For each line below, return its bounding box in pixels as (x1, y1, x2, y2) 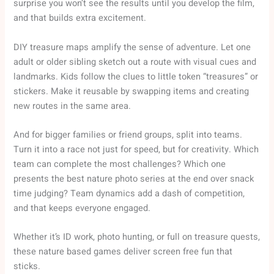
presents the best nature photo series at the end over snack (13, 172, 254, 186)
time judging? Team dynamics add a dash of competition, (13, 187, 245, 201)
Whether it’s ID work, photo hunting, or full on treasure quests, (13, 231, 261, 244)
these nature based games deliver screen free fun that (13, 245, 233, 259)
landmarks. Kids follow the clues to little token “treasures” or (13, 70, 259, 83)
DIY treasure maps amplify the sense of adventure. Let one (13, 40, 251, 54)
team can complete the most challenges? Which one (13, 158, 226, 171)
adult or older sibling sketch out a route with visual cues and (13, 55, 257, 68)
